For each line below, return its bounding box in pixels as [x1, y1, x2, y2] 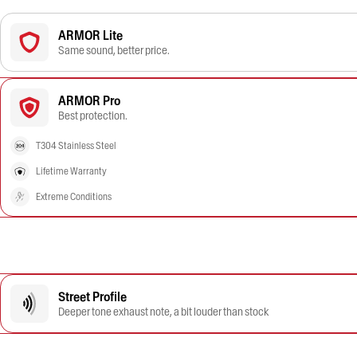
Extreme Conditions [36, 190, 112, 202]
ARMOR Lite [58, 27, 123, 43]
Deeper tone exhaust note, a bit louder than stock [58, 304, 269, 319]
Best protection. [58, 108, 127, 123]
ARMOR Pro [58, 92, 120, 108]
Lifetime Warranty [36, 165, 107, 177]
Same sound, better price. [58, 43, 170, 57]
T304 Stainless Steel [36, 139, 116, 151]
